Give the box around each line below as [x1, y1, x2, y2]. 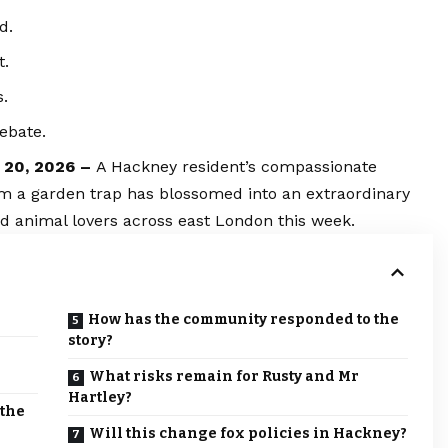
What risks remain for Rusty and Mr [89, 368, 359, 386]
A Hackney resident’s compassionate [96, 157, 377, 177]
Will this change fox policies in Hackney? [89, 425, 407, 443]
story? [68, 332, 113, 350]
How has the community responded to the [88, 311, 399, 329]
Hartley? [68, 389, 132, 407]
